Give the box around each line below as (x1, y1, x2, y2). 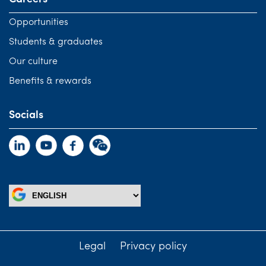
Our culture (9, 56, 58, 66)
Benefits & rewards (9, 76, 91, 86)
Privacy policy (120, 240, 187, 252)
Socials (9, 109, 43, 121)
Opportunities (9, 17, 68, 27)
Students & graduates (9, 37, 103, 47)
